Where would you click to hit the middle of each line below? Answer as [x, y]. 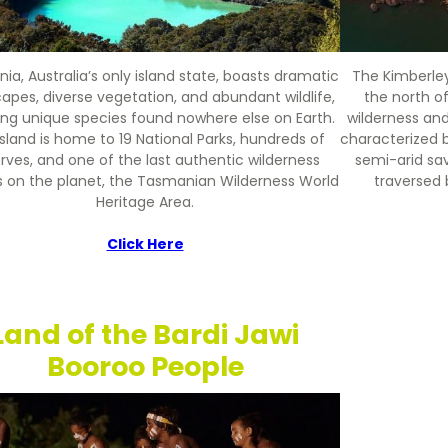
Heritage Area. [145, 202]
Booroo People [145, 367]
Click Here [145, 244]
